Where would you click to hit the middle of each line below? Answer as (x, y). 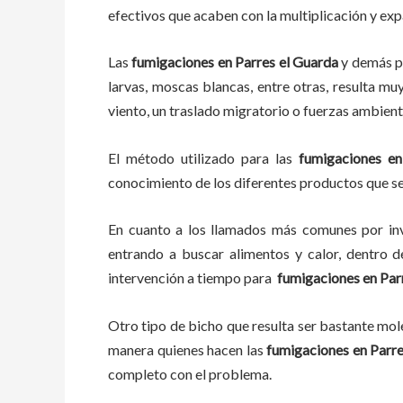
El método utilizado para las (201, 157)
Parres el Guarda (288, 62)
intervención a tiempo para (193, 278)
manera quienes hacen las (186, 349)
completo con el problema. (195, 373)
